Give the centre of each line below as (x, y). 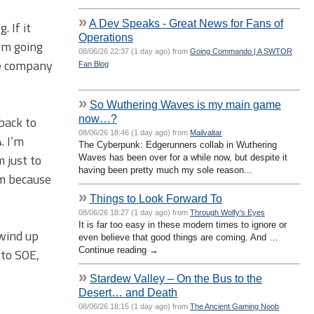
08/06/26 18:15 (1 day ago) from (134, 306)
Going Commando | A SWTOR (241, 51)
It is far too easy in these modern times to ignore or (183, 224)
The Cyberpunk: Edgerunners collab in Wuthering (178, 144)
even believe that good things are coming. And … (178, 237)
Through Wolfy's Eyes (227, 212)
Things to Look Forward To (156, 198)
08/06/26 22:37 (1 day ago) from (134, 51)
